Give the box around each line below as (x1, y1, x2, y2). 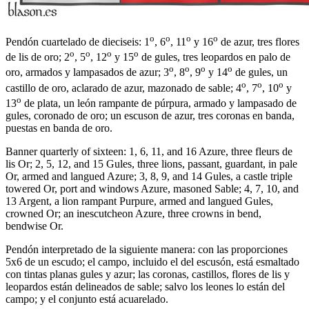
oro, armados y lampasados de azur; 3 (6, 66, 169, 79)
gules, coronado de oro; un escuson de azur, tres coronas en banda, (6, 110, 295, 122)
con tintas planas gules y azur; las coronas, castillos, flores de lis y (6, 268, 290, 281)
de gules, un (232, 66, 288, 79)
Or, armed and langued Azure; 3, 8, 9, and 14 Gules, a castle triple (6, 170, 292, 183)
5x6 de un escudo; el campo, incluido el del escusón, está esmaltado (6, 256, 299, 268)
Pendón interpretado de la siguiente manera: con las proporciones (6, 243, 288, 256)
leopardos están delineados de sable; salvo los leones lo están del (6, 281, 285, 293)
